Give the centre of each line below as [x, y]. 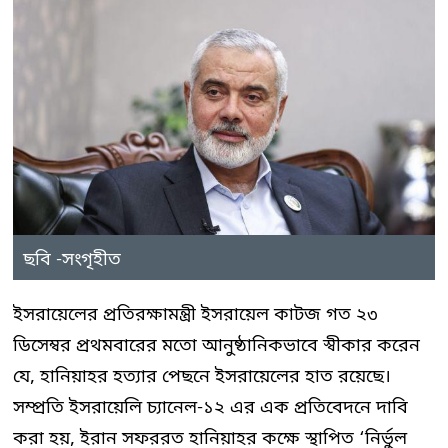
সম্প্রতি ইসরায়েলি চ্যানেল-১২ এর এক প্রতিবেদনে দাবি [210, 407]
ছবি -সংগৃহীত [72, 259]
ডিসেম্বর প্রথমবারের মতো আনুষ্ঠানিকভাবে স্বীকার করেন [216, 345]
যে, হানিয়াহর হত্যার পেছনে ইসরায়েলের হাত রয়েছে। [202, 376]
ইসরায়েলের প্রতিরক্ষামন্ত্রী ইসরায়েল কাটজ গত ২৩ [195, 314]
